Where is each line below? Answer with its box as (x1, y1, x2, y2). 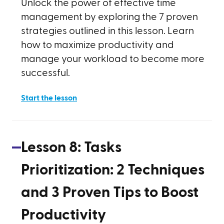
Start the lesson (21, 94, 77, 102)
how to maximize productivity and (21, 40, 174, 50)
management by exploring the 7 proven (21, 12, 198, 22)
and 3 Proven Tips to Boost (21, 185, 198, 200)
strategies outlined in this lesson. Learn (21, 26, 194, 36)
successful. (21, 68, 70, 78)
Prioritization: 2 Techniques (21, 162, 204, 177)
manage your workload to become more (21, 54, 204, 64)
